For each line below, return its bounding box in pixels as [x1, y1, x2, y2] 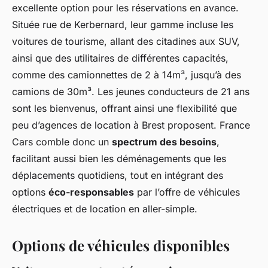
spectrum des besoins [112, 135, 217, 148]
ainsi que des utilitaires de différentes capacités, [12, 51, 229, 64]
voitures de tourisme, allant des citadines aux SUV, [12, 35, 240, 47]
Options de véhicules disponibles [12, 235, 230, 255]
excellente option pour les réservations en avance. [12, 1, 239, 14]
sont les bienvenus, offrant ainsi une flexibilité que [12, 102, 237, 114]
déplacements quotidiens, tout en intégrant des [12, 169, 223, 181]
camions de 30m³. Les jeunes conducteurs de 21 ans [12, 85, 249, 98]
